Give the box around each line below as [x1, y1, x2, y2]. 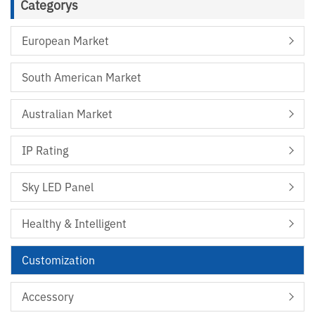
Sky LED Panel [22, 180, 94, 195]
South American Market [22, 70, 141, 85]
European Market [22, 34, 109, 49]
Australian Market [22, 107, 112, 122]
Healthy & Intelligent [22, 217, 127, 231]
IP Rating [22, 143, 68, 158]
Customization [22, 253, 95, 268]
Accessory [22, 290, 74, 304]
